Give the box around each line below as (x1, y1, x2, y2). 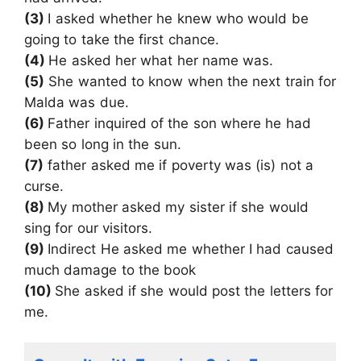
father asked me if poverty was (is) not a (44, 156, 314, 173)
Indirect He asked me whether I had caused (48, 240, 334, 257)
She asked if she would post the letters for (55, 282, 334, 299)
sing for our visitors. (24, 219, 153, 236)
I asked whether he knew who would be (48, 10, 309, 27)
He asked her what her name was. (48, 52, 274, 68)
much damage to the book (24, 261, 197, 278)
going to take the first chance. (24, 31, 219, 48)
